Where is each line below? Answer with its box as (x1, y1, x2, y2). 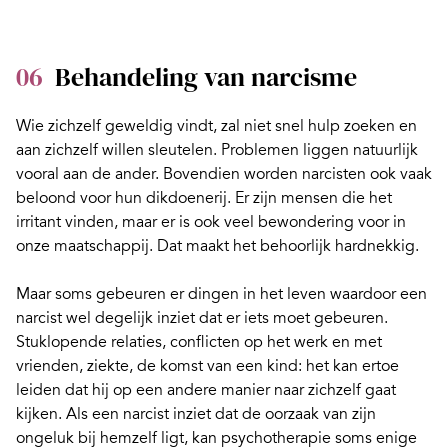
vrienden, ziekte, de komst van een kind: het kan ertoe (16, 355, 399, 376)
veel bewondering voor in (224, 211, 406, 232)
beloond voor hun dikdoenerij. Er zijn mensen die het (16, 187, 392, 208)
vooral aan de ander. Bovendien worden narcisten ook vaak (16, 163, 432, 184)
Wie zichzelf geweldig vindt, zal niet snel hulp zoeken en (16, 115, 417, 136)
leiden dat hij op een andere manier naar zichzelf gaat (16, 379, 396, 400)
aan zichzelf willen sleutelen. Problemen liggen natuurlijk (16, 139, 418, 160)
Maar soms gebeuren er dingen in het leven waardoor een (16, 283, 427, 304)
